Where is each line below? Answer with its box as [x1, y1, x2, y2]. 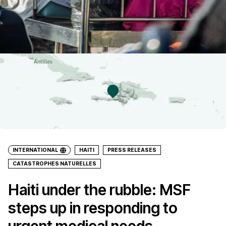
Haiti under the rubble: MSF [8, 181, 191, 199]
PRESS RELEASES [107, 147, 156, 153]
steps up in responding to [8, 199, 178, 217]
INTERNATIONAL [13, 147, 58, 153]
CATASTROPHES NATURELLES [13, 160, 96, 167]
